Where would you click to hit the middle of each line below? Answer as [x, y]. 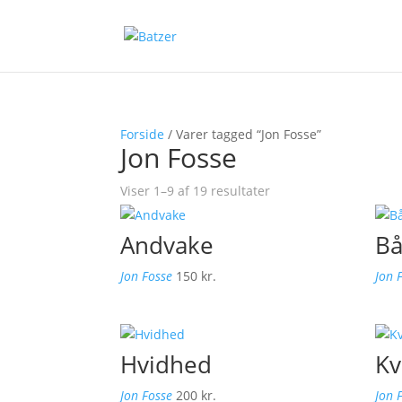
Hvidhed [166, 364]
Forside [143, 134]
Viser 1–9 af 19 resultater [196, 191]
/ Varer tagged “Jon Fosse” [243, 134]
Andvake [167, 245]
